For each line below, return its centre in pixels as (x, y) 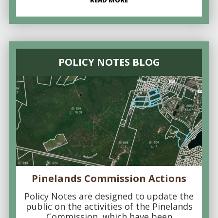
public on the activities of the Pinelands (109, 206)
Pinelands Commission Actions (109, 178)
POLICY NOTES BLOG (109, 62)
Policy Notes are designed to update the (109, 196)
